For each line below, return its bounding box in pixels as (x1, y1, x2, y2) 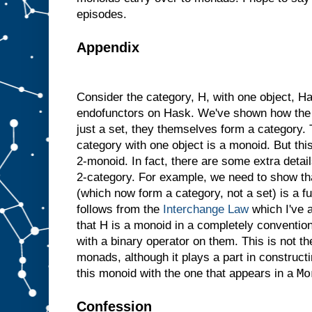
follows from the (77, 202, 163, 216)
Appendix (77, 39, 139, 55)
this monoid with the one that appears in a (77, 266, 297, 280)
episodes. (77, 7, 127, 21)
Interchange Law (163, 202, 249, 216)
